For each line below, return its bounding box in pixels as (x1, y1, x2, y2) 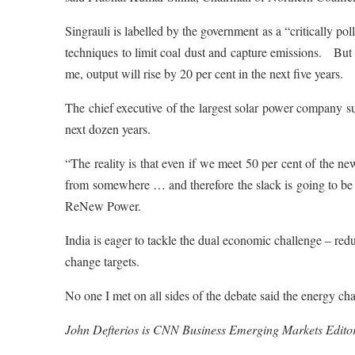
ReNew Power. (65, 197, 142, 215)
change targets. (65, 253, 140, 270)
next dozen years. (65, 120, 151, 138)
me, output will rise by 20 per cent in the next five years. (65, 65, 344, 82)
